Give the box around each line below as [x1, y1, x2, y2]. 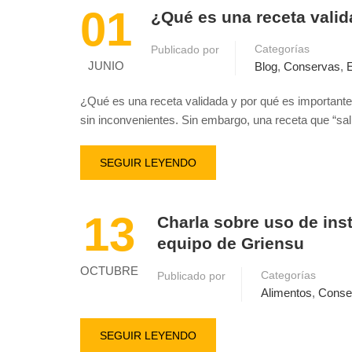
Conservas [284, 60, 340, 73]
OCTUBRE [80, 264, 138, 277]
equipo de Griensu [157, 234, 304, 252]
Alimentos [261, 286, 312, 299]
